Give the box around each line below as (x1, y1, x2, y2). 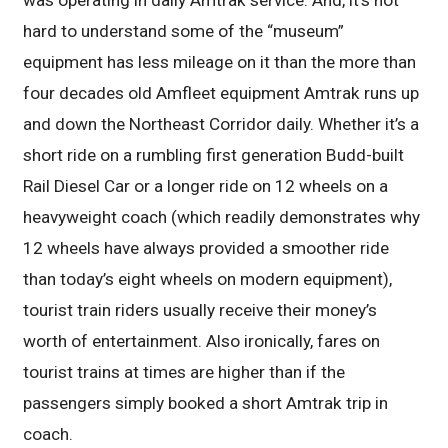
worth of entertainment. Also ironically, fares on (23, 331, 381, 352)
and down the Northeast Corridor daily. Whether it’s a (23, 114, 420, 135)
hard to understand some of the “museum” (23, 21, 345, 42)
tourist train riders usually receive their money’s (23, 300, 378, 321)
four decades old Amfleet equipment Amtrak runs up (23, 83, 420, 104)
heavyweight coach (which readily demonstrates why (23, 207, 421, 228)
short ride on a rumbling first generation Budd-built (23, 145, 405, 166)
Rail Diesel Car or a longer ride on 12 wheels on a (23, 176, 389, 197)
